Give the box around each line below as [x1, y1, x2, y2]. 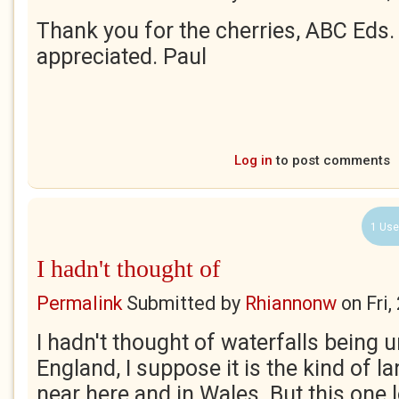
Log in [233, 152, 273, 168]
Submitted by [122, 292, 245, 314]
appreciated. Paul [37, 44, 207, 69]
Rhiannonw [245, 292, 337, 314]
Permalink [37, 292, 122, 314]
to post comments [272, 152, 390, 168]
